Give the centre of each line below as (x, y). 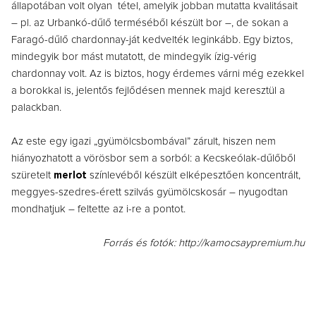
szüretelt (32, 176)
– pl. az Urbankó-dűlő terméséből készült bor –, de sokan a (150, 23)
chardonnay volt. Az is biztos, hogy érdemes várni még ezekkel (158, 74)
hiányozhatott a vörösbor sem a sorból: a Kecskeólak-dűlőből (153, 159)
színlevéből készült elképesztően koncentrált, (195, 176)
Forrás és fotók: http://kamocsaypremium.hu (204, 243)
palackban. (36, 108)
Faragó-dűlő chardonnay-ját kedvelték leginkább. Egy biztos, (152, 40)
